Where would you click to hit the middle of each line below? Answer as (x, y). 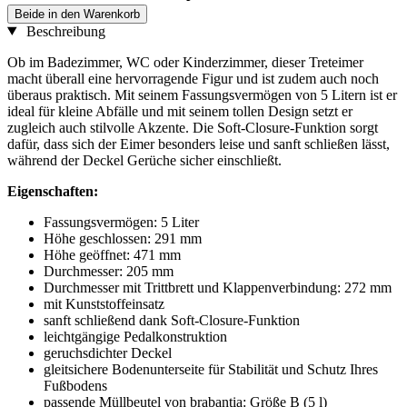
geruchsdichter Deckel (108, 352)
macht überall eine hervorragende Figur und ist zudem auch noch (193, 78)
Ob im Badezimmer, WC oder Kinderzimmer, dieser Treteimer (185, 62)
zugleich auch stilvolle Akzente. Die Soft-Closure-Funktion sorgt (193, 127)
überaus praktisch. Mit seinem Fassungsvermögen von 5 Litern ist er (202, 94)
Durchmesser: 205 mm (109, 271)
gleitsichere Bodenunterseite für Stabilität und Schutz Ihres (211, 369)
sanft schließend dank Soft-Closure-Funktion (172, 320)
